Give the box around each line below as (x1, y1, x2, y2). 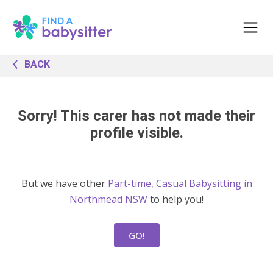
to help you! (147, 193, 204, 206)
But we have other (21, 177, 108, 190)
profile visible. (90, 124, 183, 141)
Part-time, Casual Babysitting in (107, 177, 252, 190)
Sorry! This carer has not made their (18, 107, 255, 124)
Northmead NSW (69, 193, 147, 206)
